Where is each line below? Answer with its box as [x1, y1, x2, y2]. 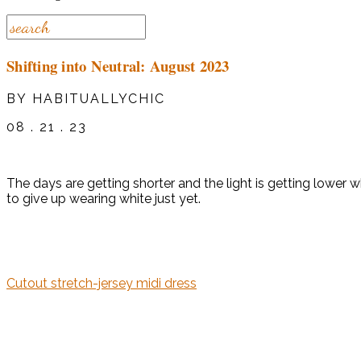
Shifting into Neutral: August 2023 [6, 54, 230, 77]
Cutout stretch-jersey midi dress [6, 276, 197, 292]
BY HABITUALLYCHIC [6, 91, 165, 107]
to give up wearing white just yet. [6, 191, 201, 207]
